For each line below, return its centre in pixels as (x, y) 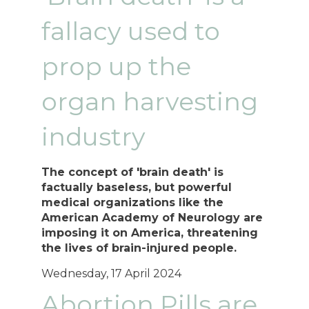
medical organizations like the (133, 203)
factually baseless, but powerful (137, 188)
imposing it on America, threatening (150, 233)
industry (94, 137)
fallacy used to (131, 31)
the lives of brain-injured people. (141, 248)
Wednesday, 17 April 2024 (112, 274)
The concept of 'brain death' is (133, 172)
